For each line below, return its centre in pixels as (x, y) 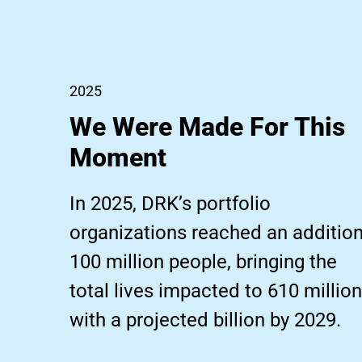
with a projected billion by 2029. (205, 320)
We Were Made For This (207, 127)
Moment (118, 158)
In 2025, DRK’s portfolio (170, 204)
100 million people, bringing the (203, 262)
